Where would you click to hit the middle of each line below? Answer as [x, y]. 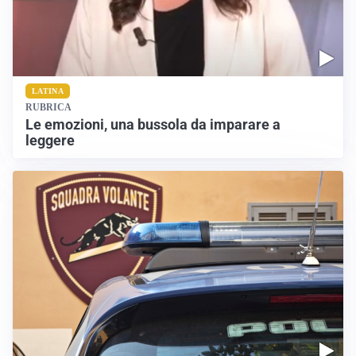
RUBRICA [48, 107]
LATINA [48, 91]
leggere [50, 140]
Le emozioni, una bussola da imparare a [153, 124]
